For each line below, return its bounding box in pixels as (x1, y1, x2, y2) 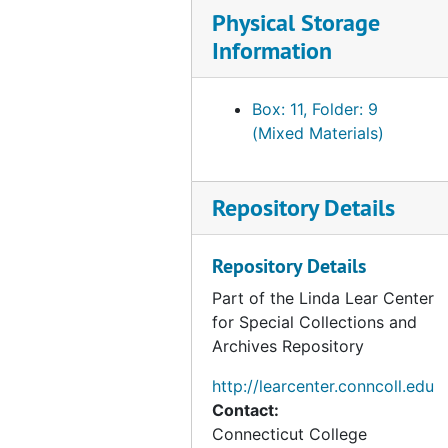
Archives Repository (212, 336, 364, 356)
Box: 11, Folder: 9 (252, 99, 378, 119)
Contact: (212, 400, 279, 420)
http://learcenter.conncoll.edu (212, 376, 434, 396)
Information (212, 35, 332, 66)
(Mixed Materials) (252, 123, 384, 143)
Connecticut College (212, 424, 367, 444)
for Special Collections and (212, 312, 417, 332)
